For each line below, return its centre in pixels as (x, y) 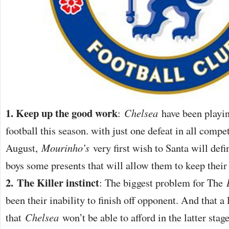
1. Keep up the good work (62, 113)
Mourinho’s (65, 147)
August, (24, 147)
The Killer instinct (58, 182)
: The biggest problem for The (163, 182)
